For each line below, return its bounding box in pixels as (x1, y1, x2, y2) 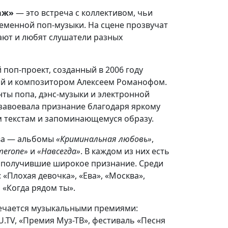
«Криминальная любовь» (56, 133, 152, 145)
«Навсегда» (37, 146, 80, 157)
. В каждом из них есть (80, 146, 169, 157)
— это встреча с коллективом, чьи (14, 7, 153, 18)
